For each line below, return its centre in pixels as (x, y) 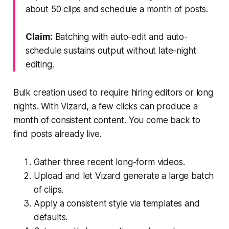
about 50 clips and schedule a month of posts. (117, 9)
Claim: (39, 37)
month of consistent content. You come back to (107, 120)
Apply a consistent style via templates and (117, 203)
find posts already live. (57, 134)
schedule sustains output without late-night (111, 50)
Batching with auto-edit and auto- (120, 37)
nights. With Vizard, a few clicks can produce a (105, 106)
